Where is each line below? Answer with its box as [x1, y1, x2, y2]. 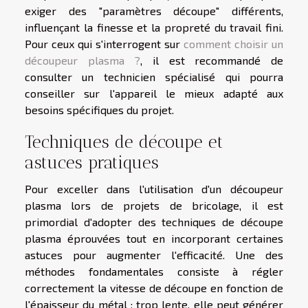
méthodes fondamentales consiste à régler [25, 264, 283, 278]
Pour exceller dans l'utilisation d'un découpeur [25, 181, 283, 195]
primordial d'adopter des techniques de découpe [25, 214, 283, 228]
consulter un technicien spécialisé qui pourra [25, 69, 283, 83]
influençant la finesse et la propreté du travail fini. [25, 20, 283, 34]
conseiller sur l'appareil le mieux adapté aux [25, 86, 283, 100]
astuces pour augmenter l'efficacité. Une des [25, 247, 283, 261]
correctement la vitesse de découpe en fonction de [25, 280, 283, 294]
